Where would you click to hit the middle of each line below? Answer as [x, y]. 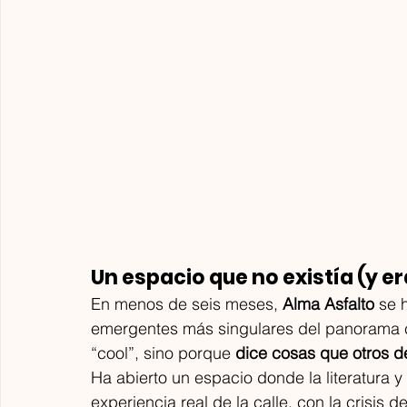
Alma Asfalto [328, 303]
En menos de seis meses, [187, 303]
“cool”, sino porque [163, 352]
